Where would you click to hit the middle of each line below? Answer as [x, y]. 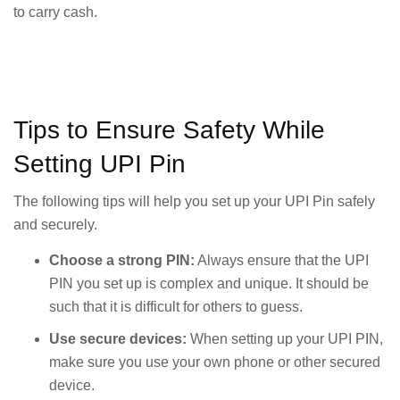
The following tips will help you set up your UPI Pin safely [194, 201]
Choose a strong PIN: [122, 261]
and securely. [55, 224]
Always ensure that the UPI [282, 261]
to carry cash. [55, 12]
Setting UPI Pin [100, 163]
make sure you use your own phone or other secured [215, 362]
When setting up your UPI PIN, [285, 339]
